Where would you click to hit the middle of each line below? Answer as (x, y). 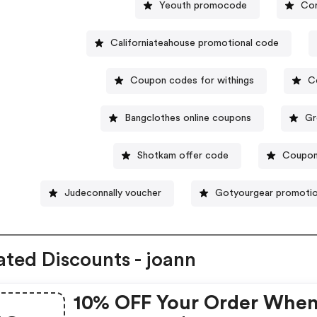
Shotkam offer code (183, 155)
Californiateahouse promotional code (194, 43)
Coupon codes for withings (192, 80)
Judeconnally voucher (113, 193)
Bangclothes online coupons (188, 118)
